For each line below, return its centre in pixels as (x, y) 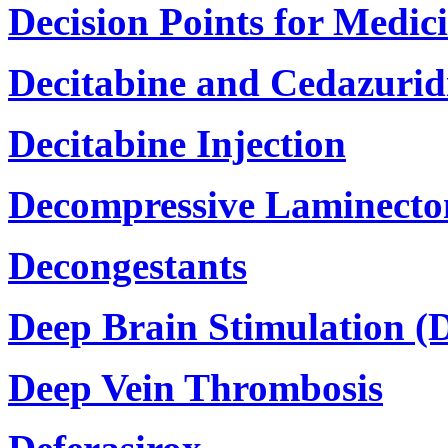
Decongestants (127, 265)
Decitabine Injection (177, 143)
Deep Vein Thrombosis (195, 387)
